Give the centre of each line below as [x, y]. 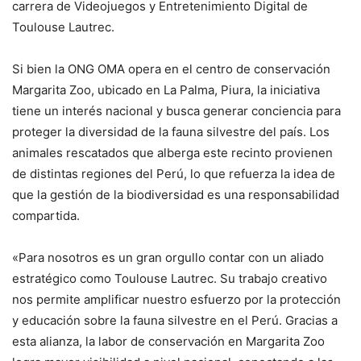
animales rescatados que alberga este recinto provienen [172, 153]
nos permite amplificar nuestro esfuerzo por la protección [176, 300]
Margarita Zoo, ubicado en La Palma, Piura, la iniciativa [166, 90]
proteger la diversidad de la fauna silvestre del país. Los [171, 132]
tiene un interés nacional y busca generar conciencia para [176, 111]
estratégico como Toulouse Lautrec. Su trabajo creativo [170, 279]
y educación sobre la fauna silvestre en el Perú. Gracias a [175, 321]
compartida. [46, 216]
